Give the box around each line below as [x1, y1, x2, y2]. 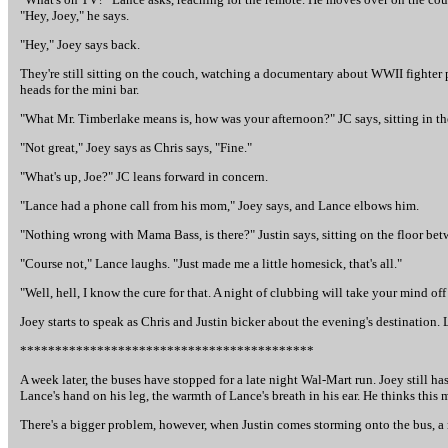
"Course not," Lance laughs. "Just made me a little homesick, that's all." [20, 256, 402, 271]
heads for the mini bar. [20, 82, 139, 97]
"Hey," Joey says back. [20, 37, 140, 52]
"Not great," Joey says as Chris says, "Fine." [20, 140, 252, 155]
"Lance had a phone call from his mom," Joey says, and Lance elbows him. [20, 198, 419, 213]
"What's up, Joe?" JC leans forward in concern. [20, 169, 268, 184]
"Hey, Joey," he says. [20, 8, 129, 23]
